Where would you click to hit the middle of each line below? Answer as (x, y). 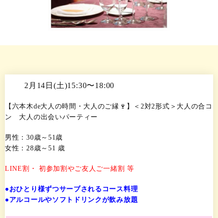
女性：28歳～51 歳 (35, 148)
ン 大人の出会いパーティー (52, 117)
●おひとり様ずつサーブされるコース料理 (72, 189)
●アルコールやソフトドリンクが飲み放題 (72, 200)
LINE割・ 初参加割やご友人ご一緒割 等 (70, 168)
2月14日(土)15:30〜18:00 (70, 85)
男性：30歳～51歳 (34, 137)
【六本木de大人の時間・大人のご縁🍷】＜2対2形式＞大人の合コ (109, 106)
